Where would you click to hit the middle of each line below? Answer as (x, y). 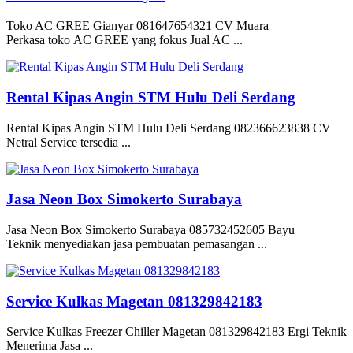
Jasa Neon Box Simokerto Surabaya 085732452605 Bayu (150, 229)
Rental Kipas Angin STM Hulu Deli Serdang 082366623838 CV (169, 128)
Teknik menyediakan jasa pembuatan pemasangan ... (137, 243)
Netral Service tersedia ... (69, 142)
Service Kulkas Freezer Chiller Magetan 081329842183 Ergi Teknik (176, 332)
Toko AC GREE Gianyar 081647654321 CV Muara (137, 26)
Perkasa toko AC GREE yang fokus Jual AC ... (124, 40)
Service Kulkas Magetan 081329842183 (134, 301)
